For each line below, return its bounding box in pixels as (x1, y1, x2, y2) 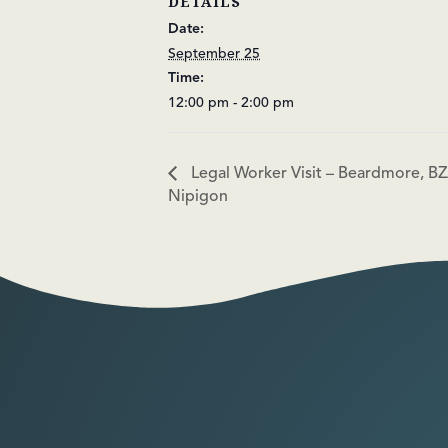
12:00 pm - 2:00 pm (168, 93, 294, 111)
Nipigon (168, 185, 228, 206)
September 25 (168, 44, 260, 62)
